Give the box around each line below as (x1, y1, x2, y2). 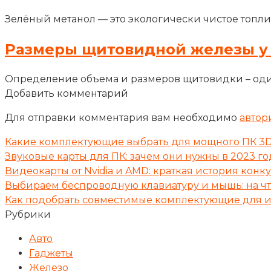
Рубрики (5, 209, 51, 221)
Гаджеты (29, 247, 73, 260)
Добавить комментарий (5, 88, 128, 100)
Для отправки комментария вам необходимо (5, 112, 240, 124)
